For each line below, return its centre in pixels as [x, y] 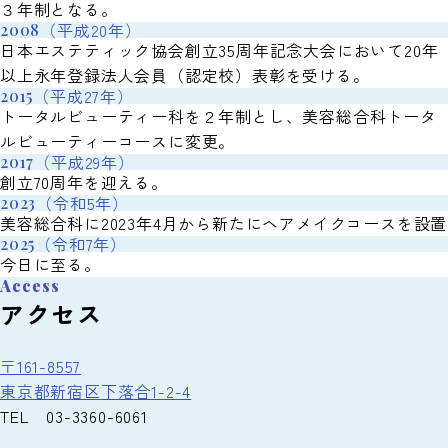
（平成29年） [84, 162]
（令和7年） [81, 244]
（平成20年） [91, 30]
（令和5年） [83, 203]
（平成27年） [83, 96]
